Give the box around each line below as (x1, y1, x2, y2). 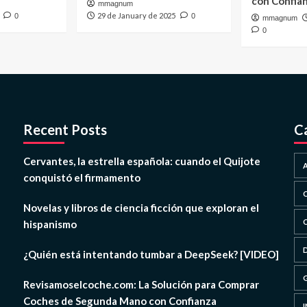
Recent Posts (23, 121, 107, 138)
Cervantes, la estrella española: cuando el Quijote (23, 155, 260, 167)
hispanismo (23, 218, 77, 230)
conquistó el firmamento (23, 171, 140, 184)
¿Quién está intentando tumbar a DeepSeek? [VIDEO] (23, 248, 279, 260)
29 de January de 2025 (97, 11, 175, 20)
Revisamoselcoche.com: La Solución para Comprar (23, 278, 259, 291)
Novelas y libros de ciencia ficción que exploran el (23, 201, 259, 214)
